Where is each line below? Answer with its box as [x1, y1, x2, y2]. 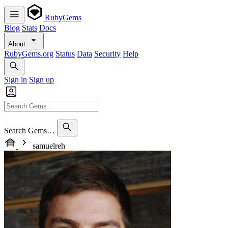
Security [94, 49, 121, 58]
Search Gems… [4, 126, 55, 135]
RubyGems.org [4, 49, 53, 58]
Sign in [4, 75, 27, 84]
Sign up [29, 75, 54, 84]
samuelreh [33, 141, 65, 150]
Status [55, 49, 75, 58]
